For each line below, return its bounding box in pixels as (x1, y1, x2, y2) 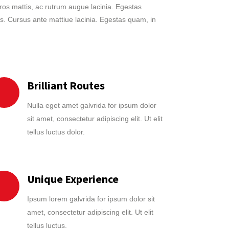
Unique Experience (27, 172, 119, 186)
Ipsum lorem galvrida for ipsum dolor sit (27, 195, 155, 203)
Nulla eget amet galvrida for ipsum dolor (27, 101, 156, 109)
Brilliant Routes (27, 78, 105, 93)
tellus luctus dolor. (27, 128, 85, 136)
